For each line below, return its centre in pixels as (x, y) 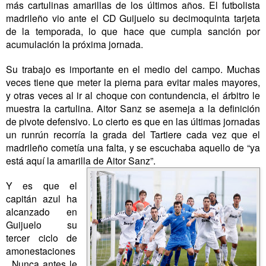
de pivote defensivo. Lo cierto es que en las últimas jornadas (133, 121)
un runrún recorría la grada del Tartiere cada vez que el (133, 134)
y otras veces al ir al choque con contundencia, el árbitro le (133, 95)
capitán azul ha (42, 199)
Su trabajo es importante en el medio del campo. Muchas (133, 69)
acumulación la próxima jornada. (75, 44)
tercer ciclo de (42, 238)
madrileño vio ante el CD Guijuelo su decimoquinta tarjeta (133, 18)
